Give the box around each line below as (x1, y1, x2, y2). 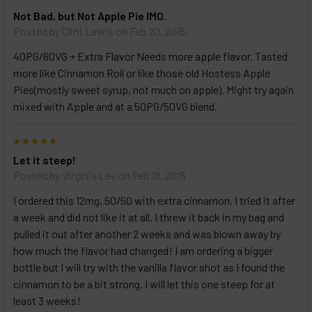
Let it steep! (13, 153, 76, 167)
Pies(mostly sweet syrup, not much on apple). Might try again (13, 83, 294, 97)
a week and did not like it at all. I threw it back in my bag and (13, 210, 284, 224)
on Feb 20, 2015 (114, 24, 186, 38)
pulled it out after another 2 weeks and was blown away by (13, 227, 281, 241)
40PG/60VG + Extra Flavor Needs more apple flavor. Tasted (13, 49, 288, 63)
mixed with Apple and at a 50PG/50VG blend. (13, 100, 217, 114)
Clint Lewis (62, 24, 114, 38)
